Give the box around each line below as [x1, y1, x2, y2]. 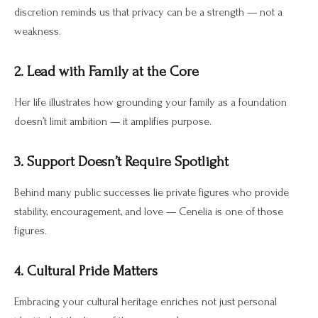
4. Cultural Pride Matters [14, 262, 158, 279]
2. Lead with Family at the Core [14, 62, 199, 79]
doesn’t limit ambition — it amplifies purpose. [14, 115, 212, 128]
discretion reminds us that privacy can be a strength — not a [14, 6, 283, 19]
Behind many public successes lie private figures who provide [14, 186, 289, 199]
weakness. [14, 25, 61, 38]
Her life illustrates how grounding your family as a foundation [14, 96, 287, 109]
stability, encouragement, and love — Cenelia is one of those [14, 205, 283, 219]
